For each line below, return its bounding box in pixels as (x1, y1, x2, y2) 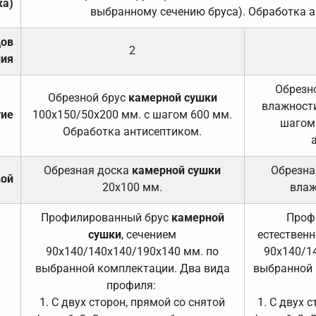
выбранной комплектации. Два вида (35, 261, 230, 275)
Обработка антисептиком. (63, 124, 202, 138)
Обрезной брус (47, 90, 128, 104)
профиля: (106, 278, 159, 292)
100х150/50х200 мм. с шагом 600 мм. (32, 107, 233, 121)
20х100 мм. (102, 180, 163, 194)
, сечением (121, 227, 177, 241)
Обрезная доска (44, 163, 133, 177)
